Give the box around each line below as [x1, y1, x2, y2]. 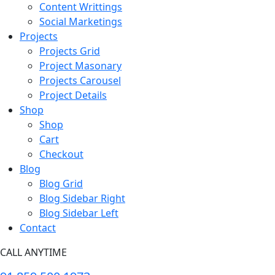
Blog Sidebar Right [39, 191, 125, 205]
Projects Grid [39, 44, 100, 58]
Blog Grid [39, 176, 83, 190]
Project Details [39, 88, 107, 102]
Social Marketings [39, 14, 122, 28]
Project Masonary [39, 58, 122, 72]
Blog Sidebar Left [39, 206, 118, 220]
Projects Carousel [39, 73, 121, 87]
